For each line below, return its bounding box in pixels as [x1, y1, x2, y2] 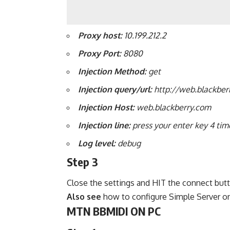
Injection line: [78, 120, 130, 130]
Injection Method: [78, 66, 146, 76]
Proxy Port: [78, 48, 121, 59]
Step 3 [67, 154, 98, 169]
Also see [67, 191, 101, 202]
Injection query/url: [78, 84, 152, 94]
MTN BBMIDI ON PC [67, 204, 161, 219]
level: [92, 138, 116, 148]
